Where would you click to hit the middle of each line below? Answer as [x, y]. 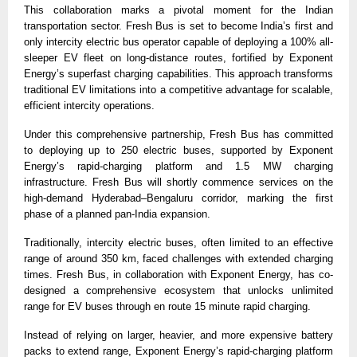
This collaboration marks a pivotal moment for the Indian [178, 10]
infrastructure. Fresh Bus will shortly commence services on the [178, 182]
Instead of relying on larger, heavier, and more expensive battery [178, 335]
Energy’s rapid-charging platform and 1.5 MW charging [178, 167]
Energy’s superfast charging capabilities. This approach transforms [178, 74]
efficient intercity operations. [89, 106]
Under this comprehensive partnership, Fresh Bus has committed [178, 135]
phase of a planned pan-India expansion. [117, 214]
